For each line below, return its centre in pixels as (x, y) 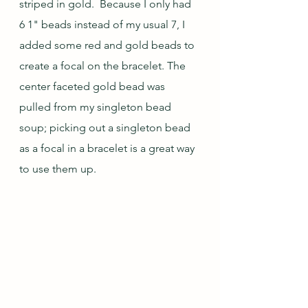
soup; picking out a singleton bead (106, 127)
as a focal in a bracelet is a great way (108, 148)
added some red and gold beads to (108, 45)
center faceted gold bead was (93, 86)
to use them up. (58, 168)
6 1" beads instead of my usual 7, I (103, 24)
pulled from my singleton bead (97, 107)
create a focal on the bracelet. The (104, 65)
